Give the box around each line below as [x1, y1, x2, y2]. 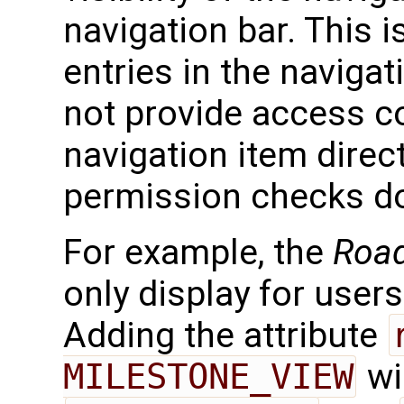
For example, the [63, 232, 333, 274]
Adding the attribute [63, 315, 387, 357]
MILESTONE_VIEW [63, 356, 353, 398]
